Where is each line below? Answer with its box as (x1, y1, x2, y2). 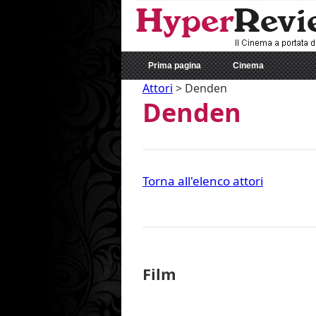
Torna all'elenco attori (142, 173, 263, 189)
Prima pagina (148, 61, 201, 71)
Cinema (233, 61, 264, 71)
